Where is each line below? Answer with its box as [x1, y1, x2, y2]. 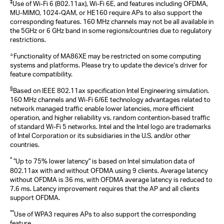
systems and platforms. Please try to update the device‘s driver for [10, 61, 207, 69]
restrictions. [10, 35, 46, 43]
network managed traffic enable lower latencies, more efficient [10, 104, 194, 113]
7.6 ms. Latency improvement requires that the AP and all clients [10, 184, 199, 192]
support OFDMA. [10, 193, 60, 201]
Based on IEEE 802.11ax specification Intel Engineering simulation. [13, 86, 209, 95]
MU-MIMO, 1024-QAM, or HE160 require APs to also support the [10, 8, 202, 16]
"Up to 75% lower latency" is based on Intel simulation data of [12, 157, 194, 165]
